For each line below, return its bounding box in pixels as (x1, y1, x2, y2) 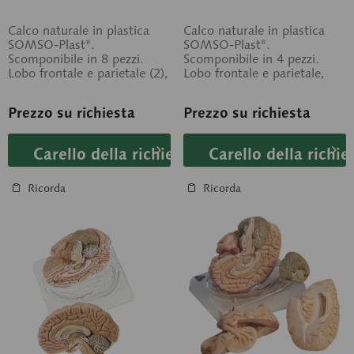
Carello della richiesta (33, 144, 197, 164)
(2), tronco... (8, 93, 80, 110)
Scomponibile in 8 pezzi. (8, 51, 144, 67)
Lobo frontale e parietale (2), (8, 65, 168, 81)
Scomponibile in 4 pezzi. (183, 51, 319, 67)
